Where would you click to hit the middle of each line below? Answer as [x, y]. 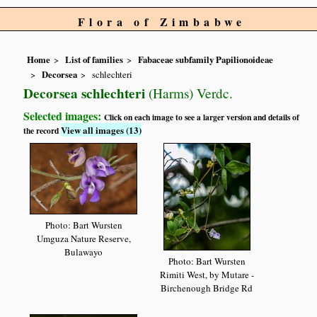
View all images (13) [102, 129]
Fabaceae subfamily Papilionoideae [206, 60]
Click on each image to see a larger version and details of [202, 117]
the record [42, 130]
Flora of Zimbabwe [162, 22]
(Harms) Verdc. [189, 93]
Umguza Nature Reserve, [83, 239]
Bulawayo [84, 252]
